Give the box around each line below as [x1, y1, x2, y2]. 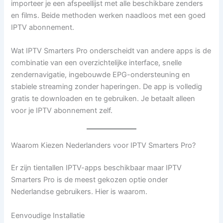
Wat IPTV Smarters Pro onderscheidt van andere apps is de [11, 46, 212, 56]
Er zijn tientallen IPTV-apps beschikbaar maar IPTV [11, 163, 182, 173]
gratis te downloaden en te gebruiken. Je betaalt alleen [11, 94, 196, 104]
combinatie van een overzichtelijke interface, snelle [11, 58, 182, 68]
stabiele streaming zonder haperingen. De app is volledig [11, 82, 203, 92]
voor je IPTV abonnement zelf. [11, 106, 113, 115]
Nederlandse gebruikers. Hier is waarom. [11, 187, 148, 197]
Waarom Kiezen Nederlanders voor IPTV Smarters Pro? [11, 140, 196, 150]
